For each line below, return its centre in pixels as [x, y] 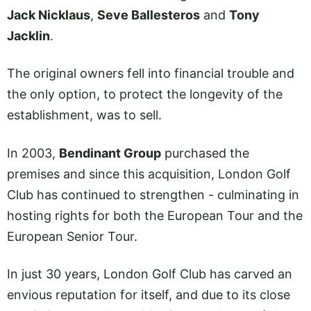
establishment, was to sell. [84, 115]
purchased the [205, 153]
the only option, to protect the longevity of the [145, 94]
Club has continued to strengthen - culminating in [153, 194]
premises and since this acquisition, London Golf [149, 174]
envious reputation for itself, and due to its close [149, 294]
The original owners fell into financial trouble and [151, 74]
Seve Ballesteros [149, 15]
